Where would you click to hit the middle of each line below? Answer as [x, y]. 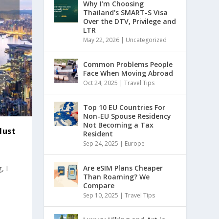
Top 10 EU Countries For [124, 108]
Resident [98, 134]
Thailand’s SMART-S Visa [126, 13]
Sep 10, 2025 [101, 196]
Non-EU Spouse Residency [127, 116]
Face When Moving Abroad [128, 73]
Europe [135, 144]
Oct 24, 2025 [101, 83]
